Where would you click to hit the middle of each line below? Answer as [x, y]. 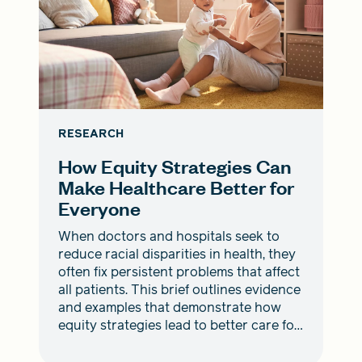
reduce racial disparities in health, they [177, 255]
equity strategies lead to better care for [179, 326]
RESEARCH [91, 134]
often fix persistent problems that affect [179, 272]
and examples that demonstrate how [170, 308]
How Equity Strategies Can [175, 166]
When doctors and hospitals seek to [169, 237]
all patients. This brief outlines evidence [179, 290]
